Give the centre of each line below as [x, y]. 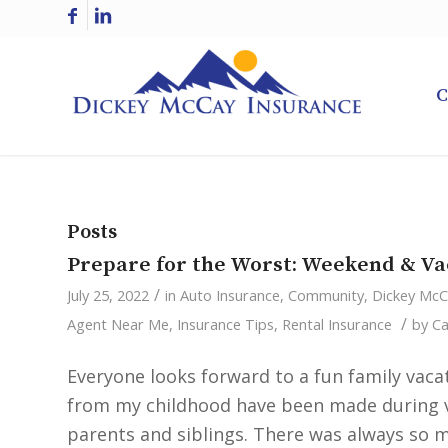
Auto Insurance [230, 295]
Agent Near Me [118, 324]
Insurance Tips [225, 324]
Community [326, 295]
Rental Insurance [337, 324]
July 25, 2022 [108, 295]
